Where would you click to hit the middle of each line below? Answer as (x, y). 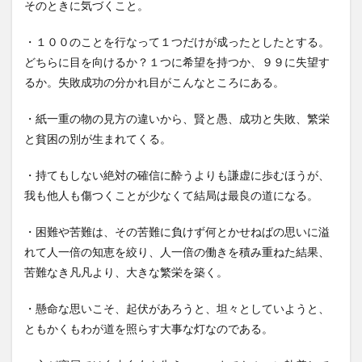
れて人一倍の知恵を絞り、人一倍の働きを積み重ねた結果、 (177, 252)
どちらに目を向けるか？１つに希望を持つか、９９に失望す (177, 62)
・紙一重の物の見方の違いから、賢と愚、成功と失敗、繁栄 (177, 118)
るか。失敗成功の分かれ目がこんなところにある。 (154, 82)
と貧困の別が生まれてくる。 (98, 139)
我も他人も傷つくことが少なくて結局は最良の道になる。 (171, 195)
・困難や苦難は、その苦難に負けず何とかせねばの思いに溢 (177, 232)
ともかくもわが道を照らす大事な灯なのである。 (149, 328)
